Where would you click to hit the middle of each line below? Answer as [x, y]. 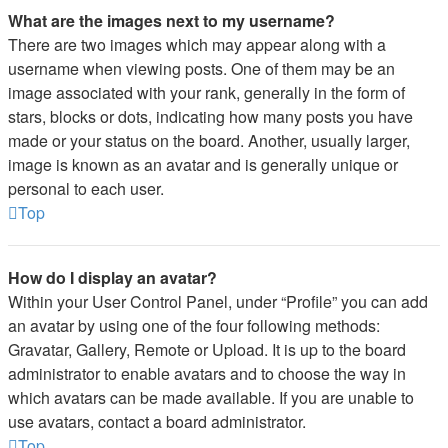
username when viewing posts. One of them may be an [201, 68]
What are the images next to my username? [171, 20]
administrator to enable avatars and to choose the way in [207, 373]
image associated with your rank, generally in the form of [206, 92]
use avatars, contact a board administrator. [157, 421]
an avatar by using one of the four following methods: [194, 325]
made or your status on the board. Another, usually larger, [209, 140]
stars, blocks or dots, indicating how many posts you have [210, 116]
